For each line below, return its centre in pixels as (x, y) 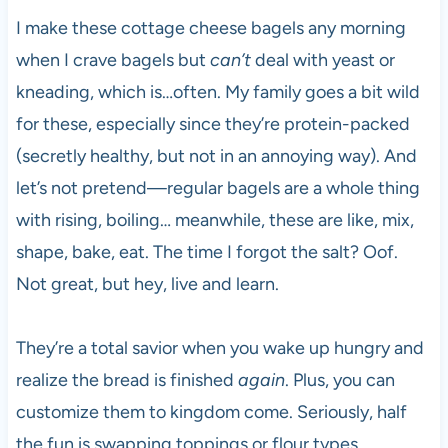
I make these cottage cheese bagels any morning (210, 27)
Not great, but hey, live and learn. (147, 283)
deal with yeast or (322, 59)
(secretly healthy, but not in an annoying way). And (216, 155)
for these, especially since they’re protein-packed (212, 123)
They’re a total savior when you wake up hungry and (219, 347)
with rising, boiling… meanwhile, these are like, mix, (214, 219)
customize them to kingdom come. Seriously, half (211, 411)
